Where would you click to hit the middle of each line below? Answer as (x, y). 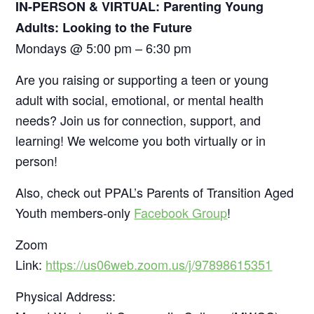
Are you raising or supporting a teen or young (142, 79)
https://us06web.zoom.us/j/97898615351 (159, 264)
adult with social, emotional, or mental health (140, 99)
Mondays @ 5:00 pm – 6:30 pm (104, 47)
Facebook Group (181, 212)
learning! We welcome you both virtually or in (141, 140)
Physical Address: (66, 295)
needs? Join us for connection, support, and (138, 120)
